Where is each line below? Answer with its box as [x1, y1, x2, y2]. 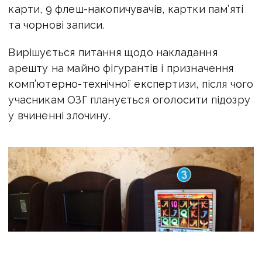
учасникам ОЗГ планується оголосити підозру [8, 93, 250, 106]
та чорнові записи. [8, 18, 105, 31]
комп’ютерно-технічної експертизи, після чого [8, 77, 254, 90]
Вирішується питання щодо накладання [8, 46, 218, 58]
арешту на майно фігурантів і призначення [8, 61, 234, 74]
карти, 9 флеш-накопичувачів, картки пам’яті [8, 2, 244, 15]
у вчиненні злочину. [8, 109, 111, 122]
